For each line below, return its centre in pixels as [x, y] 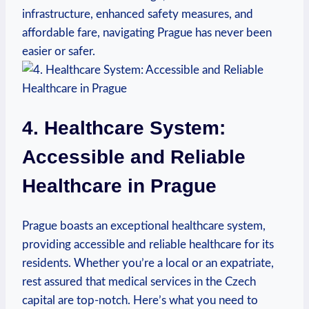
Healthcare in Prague [119, 186]
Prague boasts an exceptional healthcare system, [144, 226]
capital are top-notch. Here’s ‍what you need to [140, 301]
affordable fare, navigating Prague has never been [147, 32]
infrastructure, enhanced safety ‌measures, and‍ [138, 14]
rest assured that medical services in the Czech [139, 282]
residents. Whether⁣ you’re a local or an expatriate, [148, 263]
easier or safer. [59, 51]
